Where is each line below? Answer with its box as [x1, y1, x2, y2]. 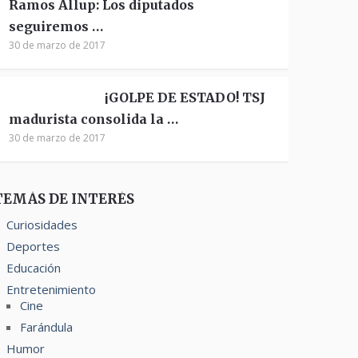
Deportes [6, 238, 61, 254]
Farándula [20, 319, 74, 335]
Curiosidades [6, 217, 78, 233]
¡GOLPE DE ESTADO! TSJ [105, 89, 266, 105]
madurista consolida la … [9, 111, 179, 127]
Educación [6, 260, 62, 276]
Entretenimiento [6, 281, 97, 297]
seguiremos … [9, 18, 104, 34]
